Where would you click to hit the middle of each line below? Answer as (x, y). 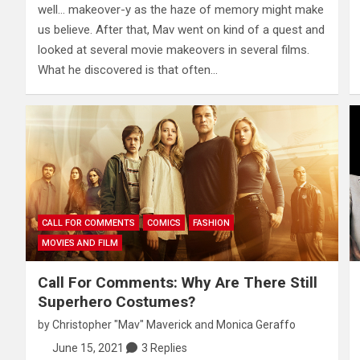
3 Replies (164, 348)
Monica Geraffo (256, 325)
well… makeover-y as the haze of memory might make (181, 10)
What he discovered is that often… (128, 70)
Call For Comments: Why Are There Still (178, 283)
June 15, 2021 (88, 348)
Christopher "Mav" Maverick (122, 325)
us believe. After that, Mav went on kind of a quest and (181, 30)
